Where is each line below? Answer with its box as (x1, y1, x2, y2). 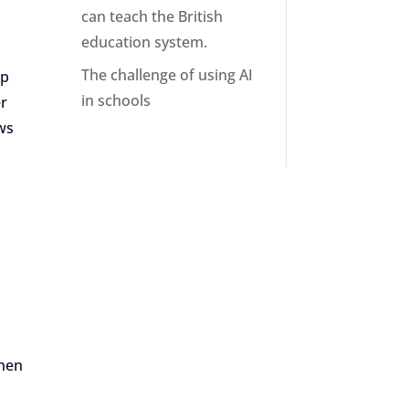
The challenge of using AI (81, 65, 254, 86)
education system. (81, 32, 208, 53)
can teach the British (81, 6, 224, 27)
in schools (81, 90, 152, 111)
